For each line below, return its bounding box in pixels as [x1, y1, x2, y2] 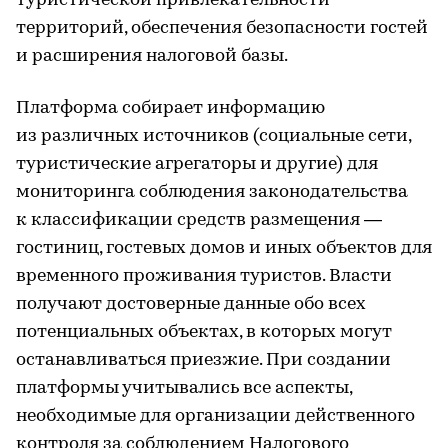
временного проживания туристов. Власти [16, 267, 392, 286]
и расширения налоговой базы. [16, 47, 288, 66]
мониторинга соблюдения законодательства [16, 183, 408, 202]
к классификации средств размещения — [16, 211, 382, 230]
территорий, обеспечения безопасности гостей [16, 19, 428, 38]
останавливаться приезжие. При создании [16, 351, 391, 370]
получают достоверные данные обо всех [16, 295, 366, 314]
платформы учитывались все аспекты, [16, 379, 352, 398]
